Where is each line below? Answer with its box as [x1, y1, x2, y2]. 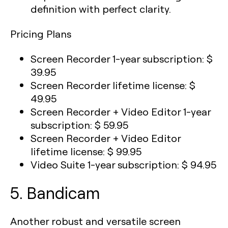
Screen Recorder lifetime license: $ [31, 78, 195, 92]
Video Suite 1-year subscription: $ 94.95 [31, 158, 216, 171]
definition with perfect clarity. [31, 2, 171, 15]
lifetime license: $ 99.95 [31, 145, 141, 158]
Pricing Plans [10, 27, 71, 40]
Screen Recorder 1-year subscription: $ [31, 52, 213, 65]
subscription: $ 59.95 [31, 118, 128, 131]
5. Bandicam [10, 182, 100, 203]
